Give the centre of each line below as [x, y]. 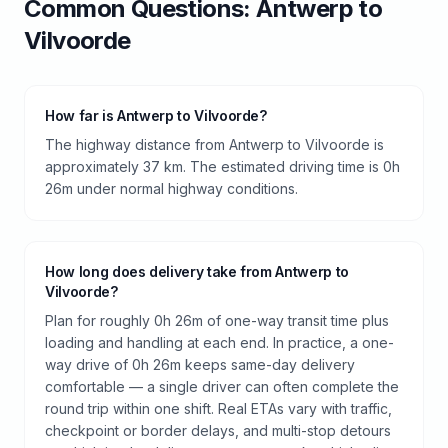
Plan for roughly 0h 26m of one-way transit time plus [217, 320]
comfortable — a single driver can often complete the [222, 386]
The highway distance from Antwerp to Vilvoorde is [214, 144]
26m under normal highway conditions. [171, 188]
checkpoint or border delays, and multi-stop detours [218, 430]
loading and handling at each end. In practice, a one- [219, 342]
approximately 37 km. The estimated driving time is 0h [222, 166]
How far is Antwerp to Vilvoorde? [156, 115]
